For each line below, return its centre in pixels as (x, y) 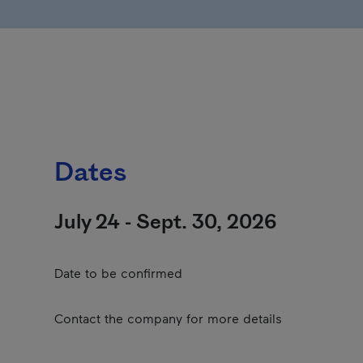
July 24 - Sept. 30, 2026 (165, 222)
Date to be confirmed (118, 273)
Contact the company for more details (168, 318)
